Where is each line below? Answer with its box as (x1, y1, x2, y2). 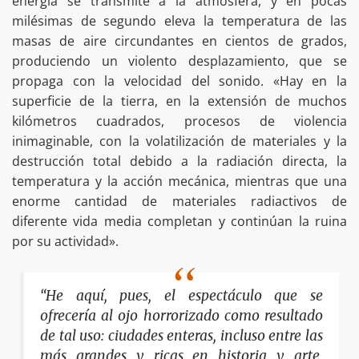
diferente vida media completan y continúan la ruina (12, 212, 347, 230)
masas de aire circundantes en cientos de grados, (12, 31, 347, 50)
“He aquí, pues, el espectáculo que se (40, 286, 323, 305)
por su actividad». (12, 232, 119, 250)
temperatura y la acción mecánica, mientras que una (12, 171, 347, 190)
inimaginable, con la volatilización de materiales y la (12, 131, 347, 150)
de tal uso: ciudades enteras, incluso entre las (40, 326, 323, 345)
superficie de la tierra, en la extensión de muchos (12, 91, 347, 110)
